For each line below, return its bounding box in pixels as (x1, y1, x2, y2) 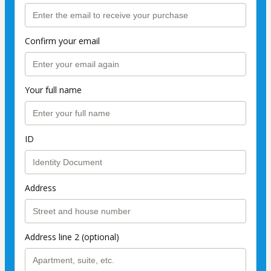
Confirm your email (25, 35, 100, 47)
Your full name (25, 84, 82, 96)
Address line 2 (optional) (25, 231, 119, 243)
